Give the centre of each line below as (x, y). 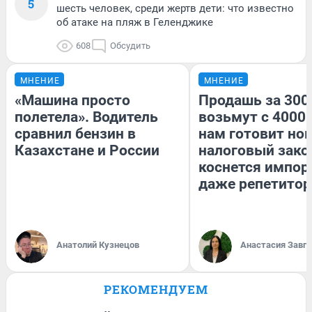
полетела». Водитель (86, 117)
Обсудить (130, 45)
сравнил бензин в (75, 133)
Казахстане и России (87, 150)
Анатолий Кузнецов (98, 244)
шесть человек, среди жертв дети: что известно (175, 8)
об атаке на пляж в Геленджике (135, 22)
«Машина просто (72, 100)
